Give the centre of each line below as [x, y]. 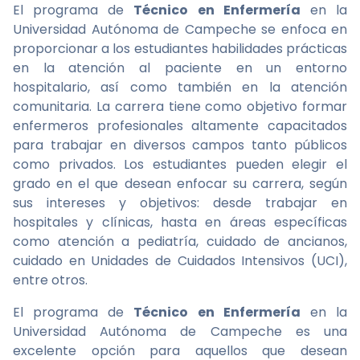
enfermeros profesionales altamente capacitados [180, 126]
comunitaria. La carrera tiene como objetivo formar [180, 106]
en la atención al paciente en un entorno [180, 68]
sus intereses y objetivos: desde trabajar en [180, 203]
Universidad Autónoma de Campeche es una [180, 331]
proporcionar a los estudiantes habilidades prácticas [180, 49]
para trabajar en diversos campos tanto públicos [180, 145]
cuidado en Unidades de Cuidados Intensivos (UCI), [180, 261]
